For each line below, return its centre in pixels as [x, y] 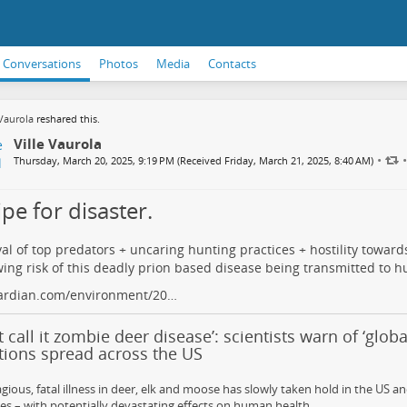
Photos [119, 64]
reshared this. [66, 119]
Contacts [232, 64]
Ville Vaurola [57, 144]
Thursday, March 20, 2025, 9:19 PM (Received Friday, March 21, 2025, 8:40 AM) [193, 160]
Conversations [42, 64]
